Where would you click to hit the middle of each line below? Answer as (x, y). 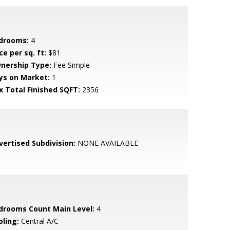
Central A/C (39, 221)
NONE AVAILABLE (107, 143)
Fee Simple (70, 65)
